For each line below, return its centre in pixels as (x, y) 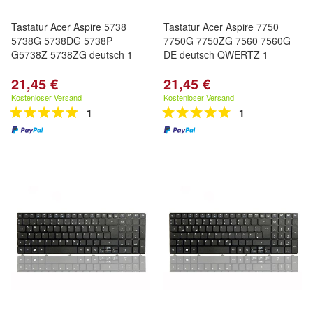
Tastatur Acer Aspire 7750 (221, 27)
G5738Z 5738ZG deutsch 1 (72, 54)
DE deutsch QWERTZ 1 (216, 54)
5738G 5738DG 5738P (62, 41)
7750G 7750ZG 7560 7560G (227, 41)
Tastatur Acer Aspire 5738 (69, 27)
